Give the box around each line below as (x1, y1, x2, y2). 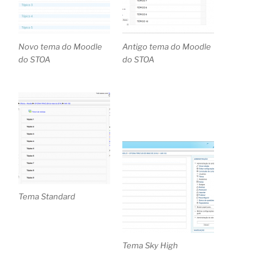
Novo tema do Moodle (18, 41, 102, 51)
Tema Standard (18, 191, 75, 202)
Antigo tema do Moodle (122, 41, 211, 51)
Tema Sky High (122, 240, 178, 251)
